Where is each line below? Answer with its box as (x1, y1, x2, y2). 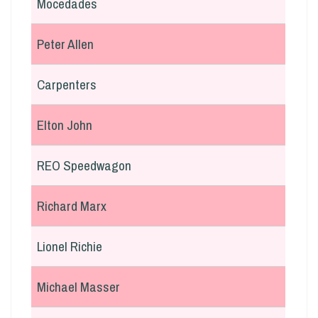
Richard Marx (37, 197, 106, 215)
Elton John (37, 116, 92, 134)
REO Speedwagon (37, 156, 131, 175)
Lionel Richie (37, 237, 102, 256)
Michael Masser (37, 278, 120, 296)
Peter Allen (37, 35, 94, 53)
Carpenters (37, 75, 97, 94)
